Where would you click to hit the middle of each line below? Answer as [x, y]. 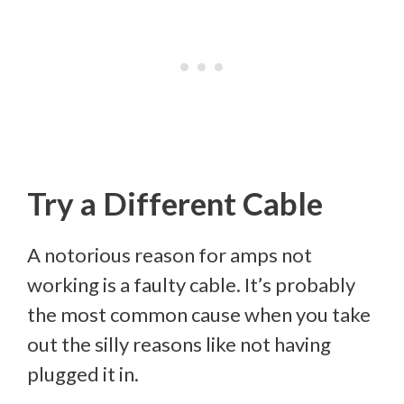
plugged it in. [83, 374]
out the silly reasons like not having [179, 344]
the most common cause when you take [199, 315]
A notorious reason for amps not [170, 255]
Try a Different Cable [175, 203]
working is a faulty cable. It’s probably [191, 285]
